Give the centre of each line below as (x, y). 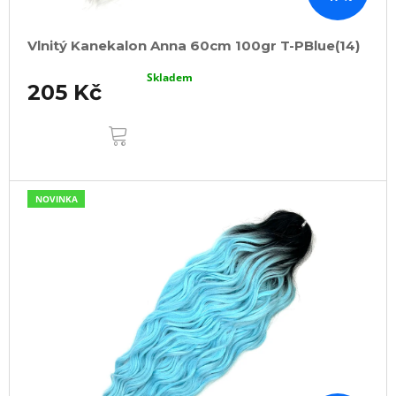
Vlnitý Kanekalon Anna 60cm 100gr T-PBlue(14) (194, 46)
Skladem (170, 78)
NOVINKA (56, 199)
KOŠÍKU (160, 136)
